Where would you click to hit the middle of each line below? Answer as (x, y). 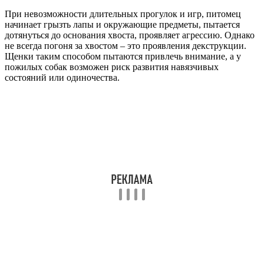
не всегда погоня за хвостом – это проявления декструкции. (126, 46)
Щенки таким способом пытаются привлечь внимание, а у (123, 57)
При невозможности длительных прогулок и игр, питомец (123, 14)
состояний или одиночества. (62, 78)
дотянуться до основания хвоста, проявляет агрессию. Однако (130, 35)
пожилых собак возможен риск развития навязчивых (112, 67)
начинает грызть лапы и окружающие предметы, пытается (122, 25)
